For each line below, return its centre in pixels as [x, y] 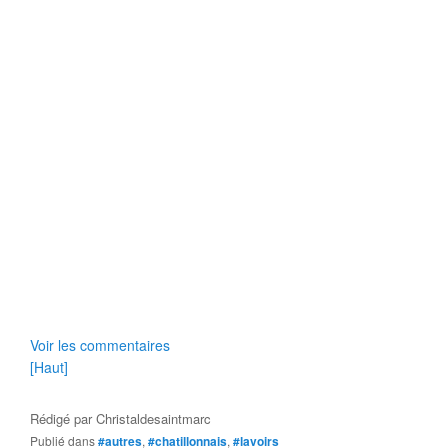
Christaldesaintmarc [153, 418]
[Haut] [49, 367]
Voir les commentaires [100, 345]
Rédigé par [63, 418]
